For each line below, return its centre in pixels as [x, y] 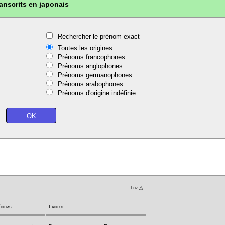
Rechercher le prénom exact [99, 36]
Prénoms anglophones [90, 66]
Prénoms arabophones [90, 84]
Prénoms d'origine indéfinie [97, 93]
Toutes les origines [85, 48]
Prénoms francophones [91, 57]
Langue [57, 207]
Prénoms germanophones [95, 75]
